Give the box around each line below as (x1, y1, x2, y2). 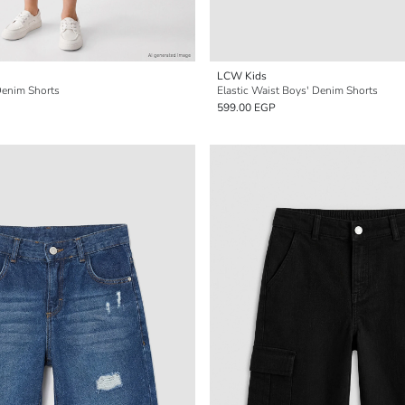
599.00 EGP (217, 100, 276, 115)
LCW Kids (217, 69, 267, 83)
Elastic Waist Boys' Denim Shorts (217, 83, 378, 98)
